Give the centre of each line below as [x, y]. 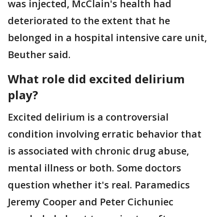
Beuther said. [39, 54]
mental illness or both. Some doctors [94, 168]
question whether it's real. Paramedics [99, 185]
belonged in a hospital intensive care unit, [107, 37]
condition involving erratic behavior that [105, 134]
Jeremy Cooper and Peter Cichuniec [91, 201]
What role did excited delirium [96, 78]
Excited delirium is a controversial [88, 117]
